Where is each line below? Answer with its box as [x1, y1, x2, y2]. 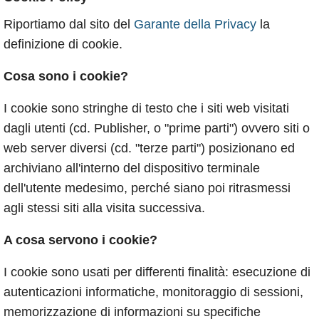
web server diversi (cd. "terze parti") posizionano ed [4, 141, 295, 156]
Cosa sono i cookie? [4, 69, 128, 84]
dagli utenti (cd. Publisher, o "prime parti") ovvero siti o [4, 121, 310, 136]
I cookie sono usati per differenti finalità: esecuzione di [4, 265, 310, 280]
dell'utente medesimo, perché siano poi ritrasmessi [4, 181, 291, 196]
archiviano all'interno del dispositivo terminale [4, 161, 260, 176]
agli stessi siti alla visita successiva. [4, 201, 205, 216]
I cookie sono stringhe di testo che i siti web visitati [4, 101, 289, 116]
